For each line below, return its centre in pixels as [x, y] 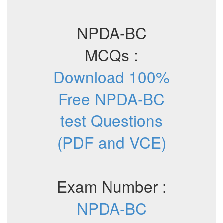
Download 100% [111, 76]
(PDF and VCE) [111, 142]
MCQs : [111, 55]
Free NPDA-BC [111, 98]
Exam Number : [111, 186]
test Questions [111, 120]
